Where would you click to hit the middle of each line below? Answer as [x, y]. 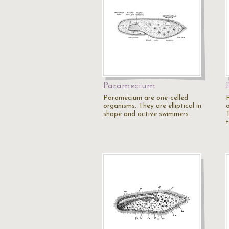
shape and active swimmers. [147, 114]
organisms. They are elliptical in [152, 106]
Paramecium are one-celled [146, 98]
